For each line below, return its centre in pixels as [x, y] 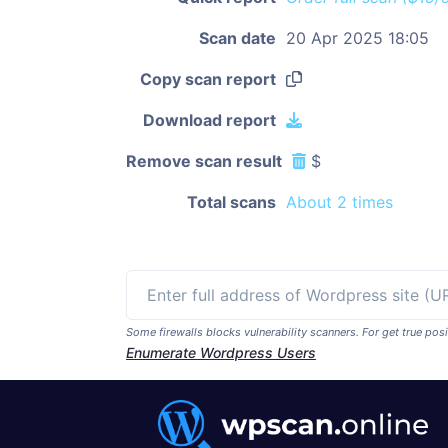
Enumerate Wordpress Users [221, 352]
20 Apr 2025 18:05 [357, 38]
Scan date [237, 38]
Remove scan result [204, 161]
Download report [209, 120]
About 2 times [339, 202]
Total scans [231, 202]
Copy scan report [208, 79]
